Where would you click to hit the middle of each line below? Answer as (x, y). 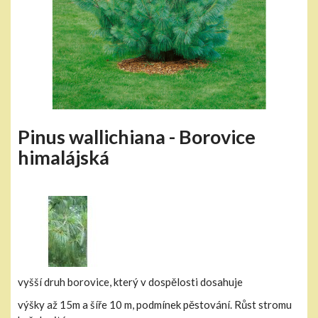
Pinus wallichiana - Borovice (137, 136)
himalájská (64, 157)
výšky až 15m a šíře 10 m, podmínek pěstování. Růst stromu (155, 304)
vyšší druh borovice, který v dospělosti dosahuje (130, 281)
